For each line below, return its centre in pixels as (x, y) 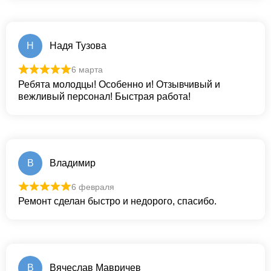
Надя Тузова (78, 46)
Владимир (73, 163)
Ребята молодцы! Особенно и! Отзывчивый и (119, 84)
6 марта (87, 70)
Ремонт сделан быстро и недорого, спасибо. (117, 201)
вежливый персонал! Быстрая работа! (104, 96)
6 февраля (93, 187)
